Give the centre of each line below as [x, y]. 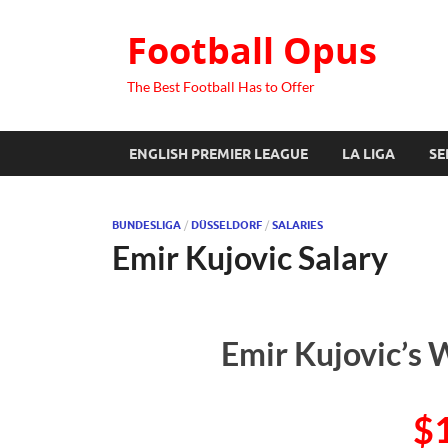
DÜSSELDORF [226, 225]
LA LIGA [368, 153]
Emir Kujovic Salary [250, 257]
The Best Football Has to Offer [221, 86]
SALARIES [297, 225]
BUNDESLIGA [146, 225]
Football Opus [252, 50]
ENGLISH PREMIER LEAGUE [218, 153]
